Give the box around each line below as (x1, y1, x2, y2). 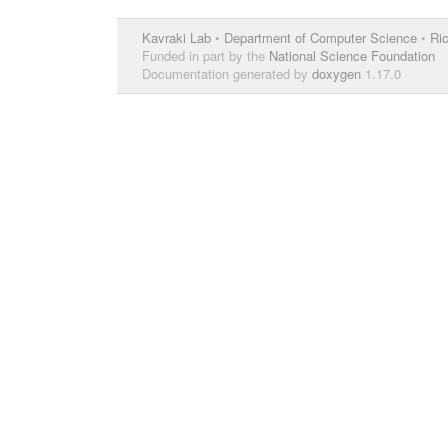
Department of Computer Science (224, 28, 417, 47)
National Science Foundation (269, 46, 435, 65)
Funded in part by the (142, 46, 269, 65)
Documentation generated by (142, 64, 312, 83)
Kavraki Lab (142, 28, 211, 47)
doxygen (312, 64, 361, 83)
